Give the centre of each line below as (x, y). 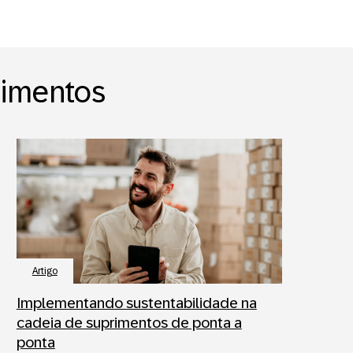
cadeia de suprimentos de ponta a (129, 323)
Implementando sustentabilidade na (136, 303)
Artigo (45, 271)
